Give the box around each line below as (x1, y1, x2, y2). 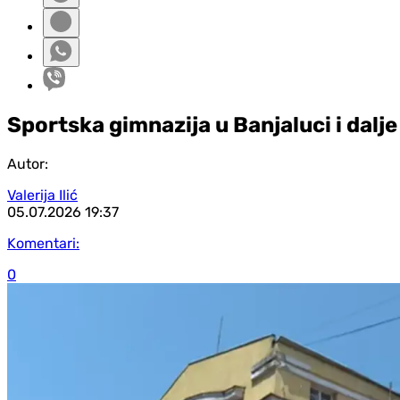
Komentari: (7, 234, 79, 252)
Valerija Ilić (7, 186, 78, 204)
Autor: (7, 154, 48, 172)
